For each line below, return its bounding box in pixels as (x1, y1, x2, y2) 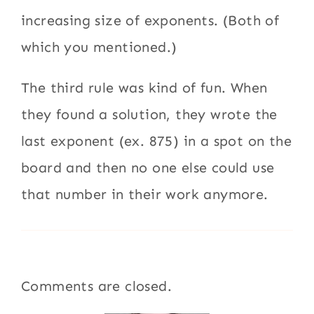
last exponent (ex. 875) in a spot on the (21, 132, 292, 149)
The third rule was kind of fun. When (21, 78, 268, 96)
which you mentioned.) (21, 38, 177, 55)
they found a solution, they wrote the (21, 105, 278, 123)
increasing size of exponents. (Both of (21, 11, 280, 29)
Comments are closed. (21, 277, 172, 294)
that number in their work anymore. (21, 185, 268, 203)
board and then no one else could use (21, 158, 275, 176)
